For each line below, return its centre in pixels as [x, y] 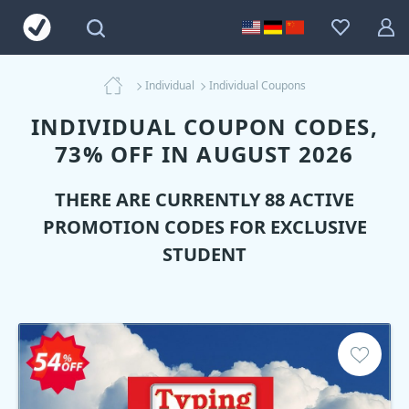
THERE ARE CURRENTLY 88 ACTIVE [204, 199]
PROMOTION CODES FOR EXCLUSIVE [204, 227]
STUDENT [204, 254]
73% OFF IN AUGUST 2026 [204, 154]
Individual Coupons [257, 85]
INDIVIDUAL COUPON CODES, [204, 126]
